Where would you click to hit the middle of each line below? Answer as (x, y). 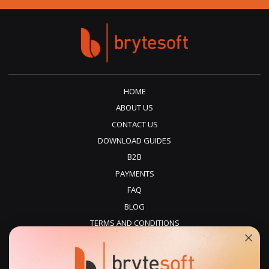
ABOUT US (134, 108)
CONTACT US (134, 124)
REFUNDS (134, 255)
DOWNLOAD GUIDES (134, 141)
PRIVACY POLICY (134, 239)
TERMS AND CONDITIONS (134, 222)
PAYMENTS (134, 173)
